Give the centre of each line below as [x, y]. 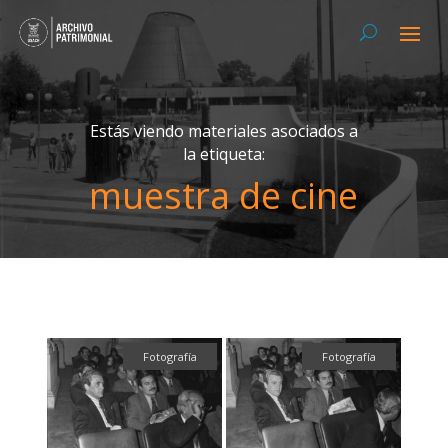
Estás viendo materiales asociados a [223, 130]
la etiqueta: [223, 153]
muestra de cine [224, 195]
